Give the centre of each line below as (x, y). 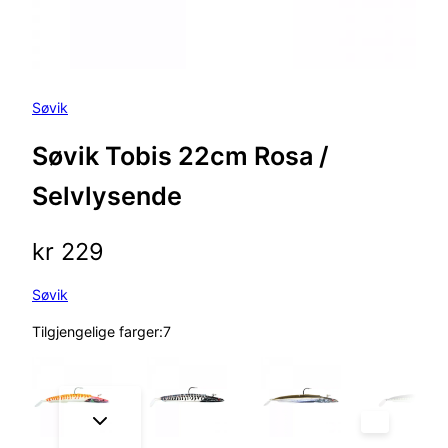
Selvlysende (107, 196)
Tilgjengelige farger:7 (101, 331)
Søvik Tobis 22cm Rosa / (180, 156)
